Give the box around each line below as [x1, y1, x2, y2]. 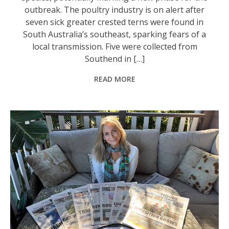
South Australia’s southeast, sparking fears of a [23, 29, 207, 40]
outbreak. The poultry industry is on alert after [25, 4, 205, 16]
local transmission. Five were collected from [32, 41, 197, 53]
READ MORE [94, 74, 135, 84]
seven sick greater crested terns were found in [26, 16, 204, 28]
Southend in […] [84, 53, 145, 65]
